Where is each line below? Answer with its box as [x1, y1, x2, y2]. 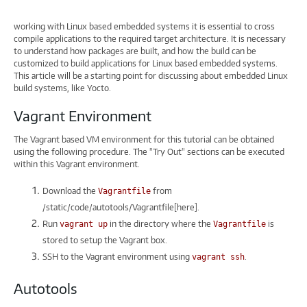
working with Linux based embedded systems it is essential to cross [14, 21, 275, 32]
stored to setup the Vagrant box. [42, 235, 167, 246]
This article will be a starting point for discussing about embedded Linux [14, 71, 288, 82]
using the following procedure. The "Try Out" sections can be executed [14, 147, 284, 158]
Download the [42, 186, 98, 197]
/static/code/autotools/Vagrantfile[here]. [42, 202, 199, 213]
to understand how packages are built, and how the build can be [14, 46, 256, 57]
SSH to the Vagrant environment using [42, 251, 192, 262]
